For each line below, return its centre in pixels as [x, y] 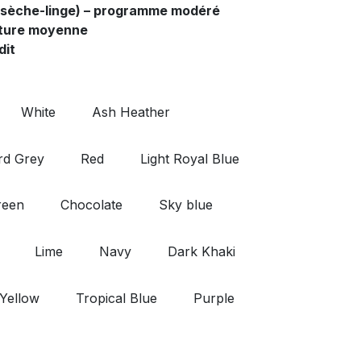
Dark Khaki [201, 251]
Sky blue [186, 205]
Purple [214, 298]
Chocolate [91, 205]
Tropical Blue [116, 298]
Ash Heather [131, 112]
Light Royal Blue [190, 158]
